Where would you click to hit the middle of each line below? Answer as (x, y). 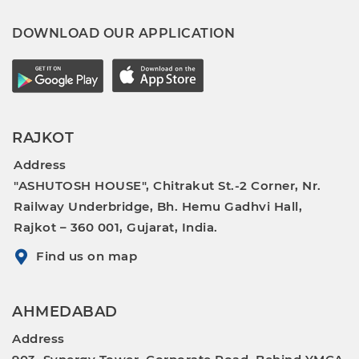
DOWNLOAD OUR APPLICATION (123, 33)
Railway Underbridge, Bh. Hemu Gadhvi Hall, (158, 206)
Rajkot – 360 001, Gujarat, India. (116, 227)
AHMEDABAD (65, 311)
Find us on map (87, 256)
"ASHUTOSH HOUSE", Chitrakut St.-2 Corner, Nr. (167, 185)
